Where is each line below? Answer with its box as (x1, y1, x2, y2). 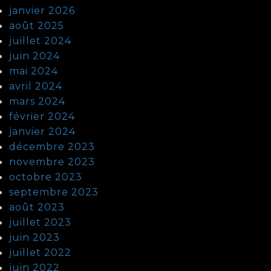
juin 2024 (9, 50, 60, 62)
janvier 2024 (9, 125, 76, 137)
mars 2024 (9, 95, 65, 107)
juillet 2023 (9, 216, 71, 228)
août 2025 (9, 19, 64, 31)
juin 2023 (9, 231, 60, 243)
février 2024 (9, 110, 75, 122)
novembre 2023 (9, 155, 95, 168)
